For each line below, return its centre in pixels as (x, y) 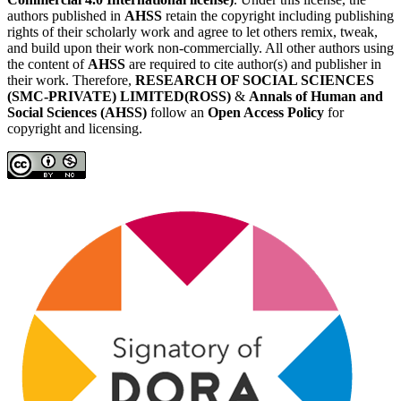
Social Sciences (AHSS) (77, 113)
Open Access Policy (266, 113)
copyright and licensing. (75, 129)
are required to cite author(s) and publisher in (253, 64)
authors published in (66, 16)
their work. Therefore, (71, 81)
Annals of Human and (316, 97)
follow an (177, 113)
